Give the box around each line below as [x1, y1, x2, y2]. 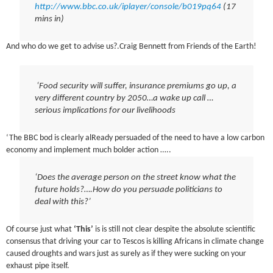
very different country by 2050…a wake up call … [34, 93, 213, 103]
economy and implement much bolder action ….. [6, 146, 172, 154]
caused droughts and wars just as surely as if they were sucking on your [6, 249, 247, 258]
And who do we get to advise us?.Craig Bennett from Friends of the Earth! [6, 42, 257, 51]
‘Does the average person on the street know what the [34, 172, 236, 182]
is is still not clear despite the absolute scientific [95, 225, 256, 233]
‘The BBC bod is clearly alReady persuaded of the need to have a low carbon [6, 133, 265, 142]
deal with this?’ [34, 197, 91, 207]
